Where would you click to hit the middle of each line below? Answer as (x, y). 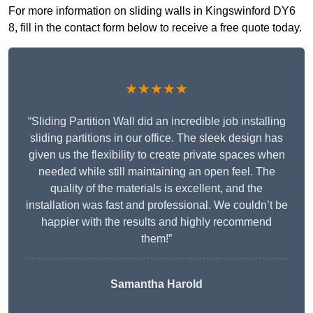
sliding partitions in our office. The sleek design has (156, 138)
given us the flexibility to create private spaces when (156, 155)
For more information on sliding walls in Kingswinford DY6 (152, 11)
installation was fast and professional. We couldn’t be (156, 205)
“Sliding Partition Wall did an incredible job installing (156, 122)
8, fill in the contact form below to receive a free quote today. (155, 28)
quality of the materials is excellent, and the (156, 189)
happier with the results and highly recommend (156, 222)
